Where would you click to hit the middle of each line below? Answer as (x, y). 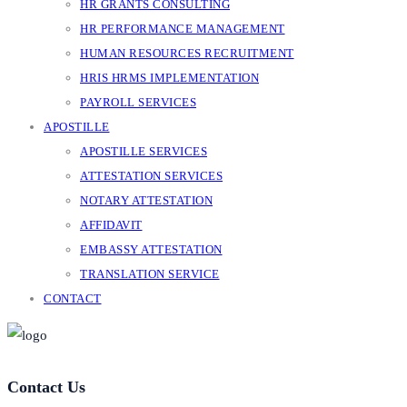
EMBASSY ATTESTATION (151, 249)
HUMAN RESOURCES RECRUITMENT (187, 53)
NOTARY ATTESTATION (146, 200)
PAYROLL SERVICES (138, 102)
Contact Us (46, 387)
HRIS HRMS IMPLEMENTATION (169, 78)
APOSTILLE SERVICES (144, 151)
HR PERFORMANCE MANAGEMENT (183, 29)
